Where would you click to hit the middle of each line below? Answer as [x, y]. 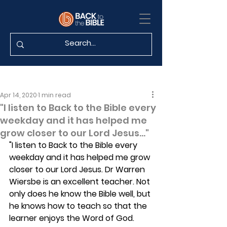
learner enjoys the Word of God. [73, 218]
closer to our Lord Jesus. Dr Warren [78, 169]
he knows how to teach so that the [79, 206]
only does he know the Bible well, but [81, 194]
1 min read [54, 95]
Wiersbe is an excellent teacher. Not [81, 182]
